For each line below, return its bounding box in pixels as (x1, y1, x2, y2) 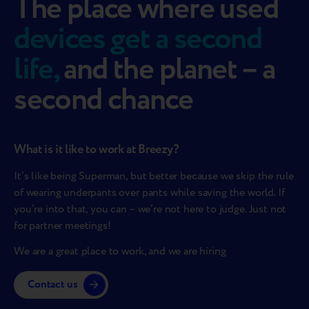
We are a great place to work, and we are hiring (14, 243, 226, 259)
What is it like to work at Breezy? (14, 140, 179, 159)
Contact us (28, 277, 78, 293)
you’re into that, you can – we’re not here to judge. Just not (14, 201, 287, 217)
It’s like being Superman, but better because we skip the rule (14, 168, 295, 184)
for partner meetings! (14, 217, 111, 234)
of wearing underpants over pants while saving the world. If (14, 184, 285, 201)
